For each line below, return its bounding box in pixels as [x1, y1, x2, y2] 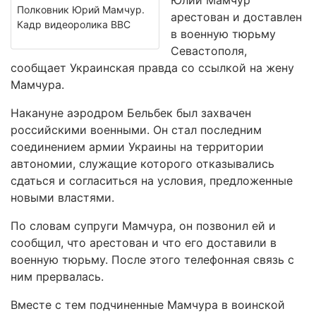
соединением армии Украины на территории [11, 140, 264, 154]
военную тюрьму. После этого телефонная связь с [11, 253, 294, 267]
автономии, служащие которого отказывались [11, 157, 274, 171]
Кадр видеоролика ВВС [17, 18, 130, 30]
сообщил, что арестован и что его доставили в [11, 236, 276, 250]
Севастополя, [171, 44, 247, 58]
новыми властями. [11, 190, 114, 205]
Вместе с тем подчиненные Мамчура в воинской [11, 298, 285, 312]
